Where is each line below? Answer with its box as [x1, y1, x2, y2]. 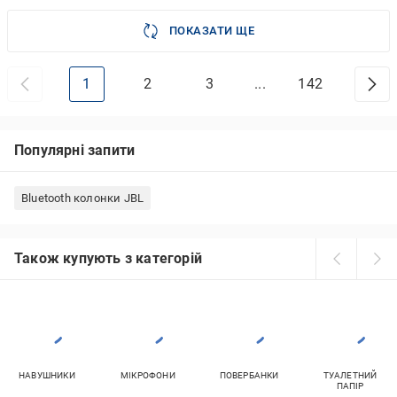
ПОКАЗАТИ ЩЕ [168, 24, 255, 37]
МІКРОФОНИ [121, 370, 175, 380]
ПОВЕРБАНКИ [219, 370, 279, 380]
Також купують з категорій [14, 250, 202, 267]
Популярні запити [14, 142, 136, 159]
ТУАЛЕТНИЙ [323, 370, 378, 380]
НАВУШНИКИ [19, 370, 75, 380]
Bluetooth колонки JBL [21, 191, 144, 205]
